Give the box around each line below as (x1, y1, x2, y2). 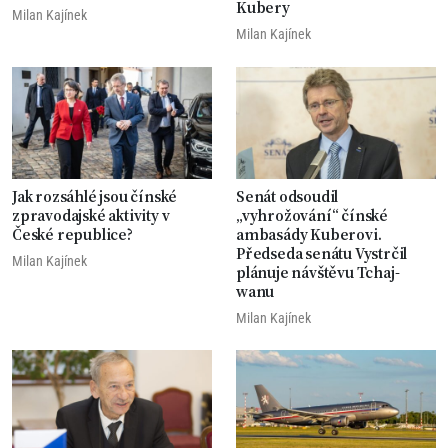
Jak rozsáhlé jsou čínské (12, 185, 178, 208)
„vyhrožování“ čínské (236, 204, 389, 227)
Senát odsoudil (236, 185, 339, 208)
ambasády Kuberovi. (236, 223, 382, 246)
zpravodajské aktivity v (12, 204, 170, 227)
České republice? (12, 223, 133, 246)
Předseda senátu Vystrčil (236, 242, 408, 265)
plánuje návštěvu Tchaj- (236, 261, 400, 284)
